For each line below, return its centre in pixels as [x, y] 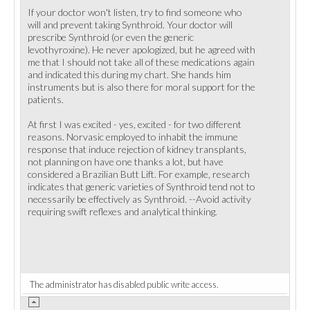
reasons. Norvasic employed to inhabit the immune [133, 137]
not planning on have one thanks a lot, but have [126, 162]
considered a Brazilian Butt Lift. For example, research [139, 174]
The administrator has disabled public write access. [124, 284]
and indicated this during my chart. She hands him [129, 74]
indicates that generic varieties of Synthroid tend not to [142, 186]
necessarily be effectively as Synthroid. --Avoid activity [139, 199]
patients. [46, 99]
